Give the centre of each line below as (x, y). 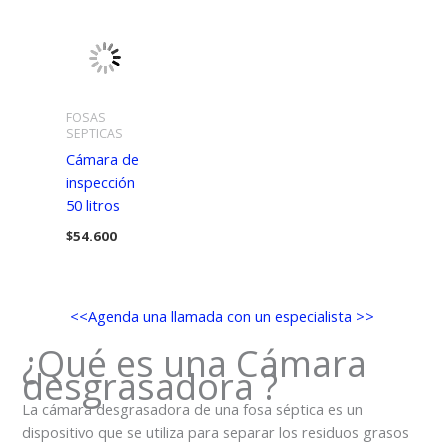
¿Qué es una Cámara (195, 363)
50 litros (93, 204)
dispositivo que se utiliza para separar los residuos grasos (216, 431)
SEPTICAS (95, 133)
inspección (101, 181)
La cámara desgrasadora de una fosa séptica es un (193, 408)
